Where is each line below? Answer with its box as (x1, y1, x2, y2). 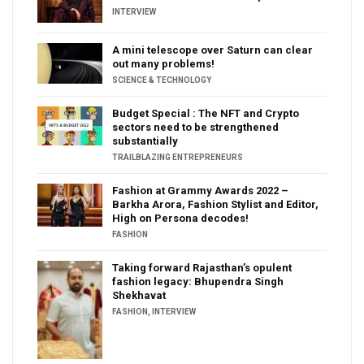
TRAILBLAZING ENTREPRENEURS (112, 153, 243, 162)
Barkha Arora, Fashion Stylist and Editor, (112, 198, 318, 211)
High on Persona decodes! (112, 212, 249, 225)
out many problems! (112, 58, 214, 71)
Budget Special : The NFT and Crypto (112, 107, 299, 120)
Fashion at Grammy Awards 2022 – (112, 184, 288, 197)
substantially (112, 135, 178, 148)
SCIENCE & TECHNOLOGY (112, 76, 211, 85)
